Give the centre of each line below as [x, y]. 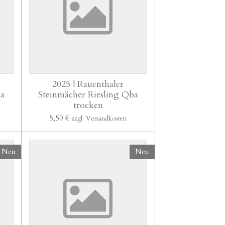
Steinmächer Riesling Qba [88, 94]
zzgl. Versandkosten [99, 118]
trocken [88, 105]
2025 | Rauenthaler [88, 84]
